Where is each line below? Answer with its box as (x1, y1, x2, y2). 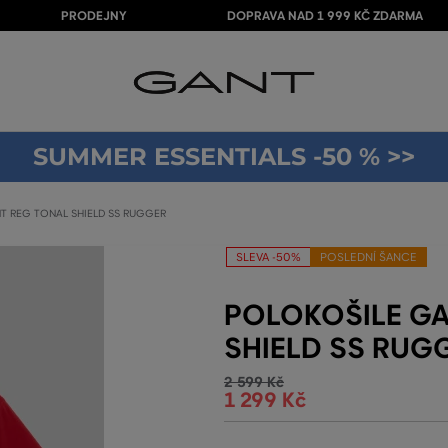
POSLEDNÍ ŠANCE (320, 250, 417, 264)
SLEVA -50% (236, 250, 301, 264)
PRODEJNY (60, 8, 127, 24)
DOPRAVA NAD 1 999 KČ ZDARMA (226, 8, 423, 24)
